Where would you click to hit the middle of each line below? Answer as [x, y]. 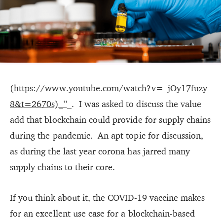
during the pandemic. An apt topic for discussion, [107, 135]
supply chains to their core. [63, 167]
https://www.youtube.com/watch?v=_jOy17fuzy [111, 88]
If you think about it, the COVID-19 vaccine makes [108, 197]
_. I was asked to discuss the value [134, 104]
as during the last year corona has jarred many [100, 151]
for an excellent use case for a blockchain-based [103, 213]
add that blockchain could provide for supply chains [110, 119]
